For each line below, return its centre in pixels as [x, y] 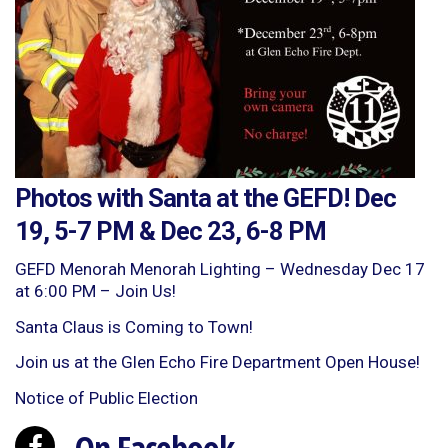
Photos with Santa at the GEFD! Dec [205, 198]
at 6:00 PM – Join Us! [95, 291]
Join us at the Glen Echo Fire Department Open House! [217, 362]
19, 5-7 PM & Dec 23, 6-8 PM [170, 231]
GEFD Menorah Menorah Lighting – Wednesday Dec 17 [220, 269]
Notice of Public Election [106, 397]
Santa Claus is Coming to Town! [134, 326]
